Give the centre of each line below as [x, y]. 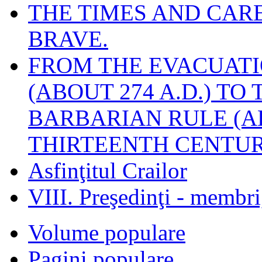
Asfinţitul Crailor [108, 170]
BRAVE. [68, 39]
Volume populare [107, 232]
